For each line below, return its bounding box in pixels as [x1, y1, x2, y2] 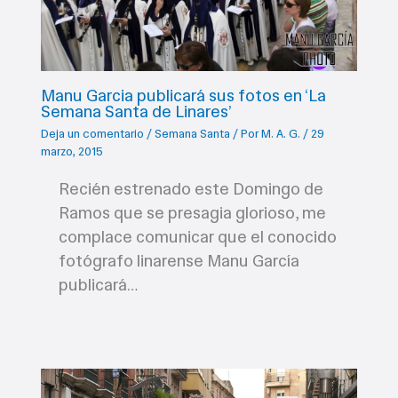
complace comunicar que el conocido [58, 226, 337, 249]
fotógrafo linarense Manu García [58, 250, 299, 273]
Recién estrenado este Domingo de [58, 178, 323, 201]
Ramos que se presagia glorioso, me [58, 202, 326, 225]
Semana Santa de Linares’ [40, 99, 232, 123]
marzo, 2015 [40, 143, 103, 159]
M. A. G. [260, 125, 303, 141]
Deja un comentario [40, 125, 144, 141]
